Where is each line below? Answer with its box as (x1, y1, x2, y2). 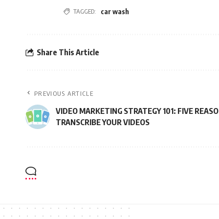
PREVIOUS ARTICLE (34, 89, 93, 97)
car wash (101, 7, 129, 16)
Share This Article (37, 47, 99, 57)
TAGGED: (73, 7, 96, 15)
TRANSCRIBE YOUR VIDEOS (56, 117, 150, 127)
